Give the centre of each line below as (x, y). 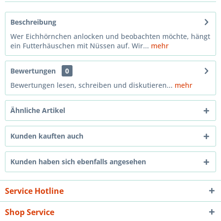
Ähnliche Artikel (38, 110)
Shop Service (30, 212)
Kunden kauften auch (47, 136)
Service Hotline (34, 191)
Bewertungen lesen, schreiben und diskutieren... (92, 85)
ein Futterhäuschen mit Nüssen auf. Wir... (80, 46)
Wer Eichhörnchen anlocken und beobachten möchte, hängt (110, 36)
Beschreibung (33, 22)
